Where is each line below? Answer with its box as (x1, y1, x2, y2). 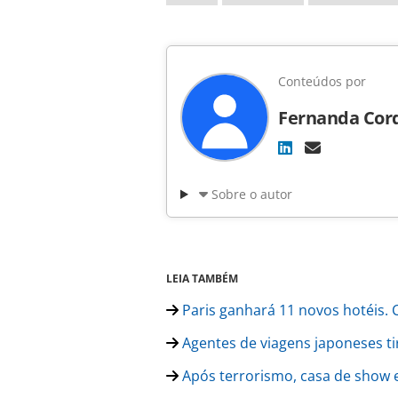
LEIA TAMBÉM (166, 271, 238, 287)
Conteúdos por (278, 73, 366, 91)
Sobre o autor (211, 186, 292, 203)
